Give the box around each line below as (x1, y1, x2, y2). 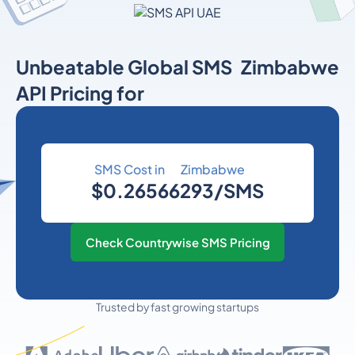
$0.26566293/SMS (91, 178, 264, 203)
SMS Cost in (94, 162, 165, 178)
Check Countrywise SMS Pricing (85, 235, 270, 250)
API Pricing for (15, 80, 144, 105)
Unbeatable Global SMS (15, 54, 232, 78)
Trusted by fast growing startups (96, 300, 259, 314)
